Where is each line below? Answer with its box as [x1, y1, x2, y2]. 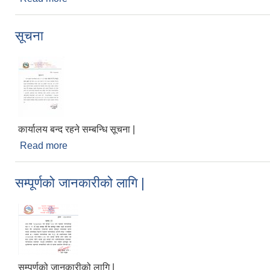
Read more [20, 140, 67, 151]
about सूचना [67, 140, 115, 151]
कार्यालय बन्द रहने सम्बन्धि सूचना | [18, 124, 135, 134]
